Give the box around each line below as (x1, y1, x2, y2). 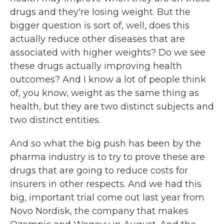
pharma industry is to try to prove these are (10, 151, 205, 162)
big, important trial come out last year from (10, 192, 204, 203)
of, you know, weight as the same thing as (10, 87, 199, 98)
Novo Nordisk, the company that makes (10, 205, 188, 216)
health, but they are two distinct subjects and (10, 101, 214, 112)
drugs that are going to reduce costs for (10, 165, 188, 176)
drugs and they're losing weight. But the (10, 6, 190, 17)
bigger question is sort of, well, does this (10, 20, 189, 31)
